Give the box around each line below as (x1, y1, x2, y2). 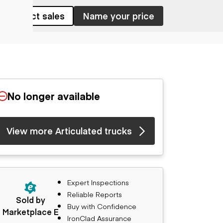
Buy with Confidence (67, 201, 136, 211)
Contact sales (4, 9, 65, 22)
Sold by (15, 194, 45, 205)
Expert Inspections (67, 177, 129, 187)
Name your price (83, 9, 154, 22)
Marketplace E (2, 206, 59, 217)
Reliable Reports (67, 189, 122, 199)
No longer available (7, 89, 100, 103)
